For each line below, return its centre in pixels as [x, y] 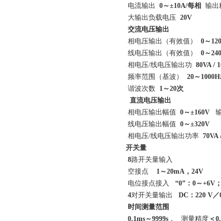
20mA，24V [185, 171]
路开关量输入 [152, 160]
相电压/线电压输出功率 [164, 136]
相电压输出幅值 [153, 112]
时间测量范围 [148, 207]
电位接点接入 [150, 183]
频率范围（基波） [156, 77]
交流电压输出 [148, 29]
